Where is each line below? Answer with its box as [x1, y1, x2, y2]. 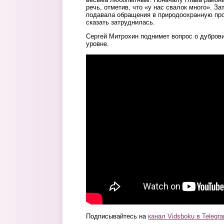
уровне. [86, 40, 109, 48]
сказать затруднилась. [86, 18, 155, 26]
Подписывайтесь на [86, 212, 148, 220]
